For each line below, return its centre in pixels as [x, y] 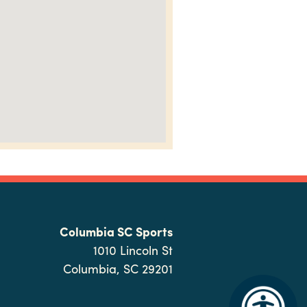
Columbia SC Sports [116, 231]
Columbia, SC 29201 [118, 268]
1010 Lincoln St [133, 249]
